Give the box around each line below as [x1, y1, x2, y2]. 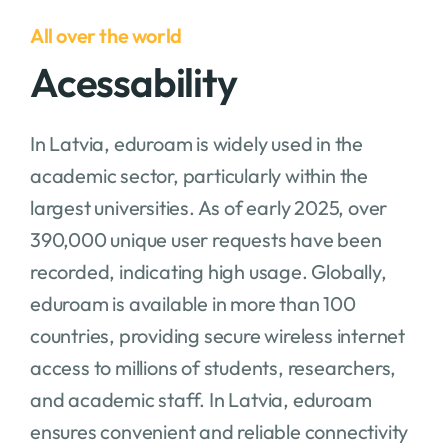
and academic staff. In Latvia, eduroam [29, 386, 372, 412]
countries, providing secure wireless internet [29, 322, 405, 348]
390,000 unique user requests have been [29, 226, 382, 252]
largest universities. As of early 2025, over [29, 194, 388, 220]
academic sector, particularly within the [29, 162, 368, 188]
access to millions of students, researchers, [29, 354, 397, 380]
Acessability [29, 56, 237, 107]
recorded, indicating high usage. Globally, [29, 258, 387, 284]
